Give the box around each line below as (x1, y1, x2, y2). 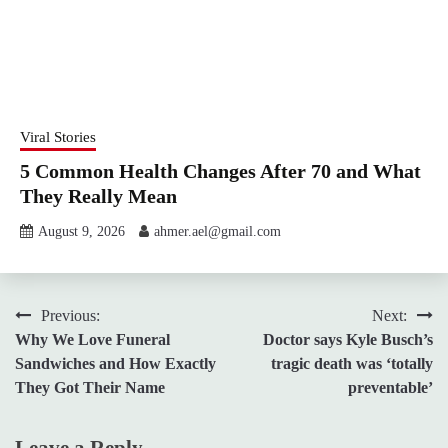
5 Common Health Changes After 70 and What (20, 159, 421, 182)
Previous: (41, 306, 100, 324)
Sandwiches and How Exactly (15, 354, 216, 372)
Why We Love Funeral (15, 330, 170, 348)
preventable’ (348, 378, 433, 396)
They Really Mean (20, 184, 177, 207)
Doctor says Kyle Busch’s (263, 330, 433, 348)
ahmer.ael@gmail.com (154, 223, 281, 239)
